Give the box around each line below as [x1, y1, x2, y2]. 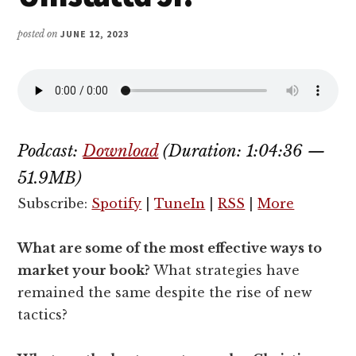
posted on [17, 28, 61, 41]
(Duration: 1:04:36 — [158, 141, 326, 161]
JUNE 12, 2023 [60, 28, 129, 41]
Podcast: [17, 141, 83, 161]
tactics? [17, 307, 68, 323]
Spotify [91, 195, 142, 212]
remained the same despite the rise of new [17, 284, 313, 301]
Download [83, 141, 159, 161]
